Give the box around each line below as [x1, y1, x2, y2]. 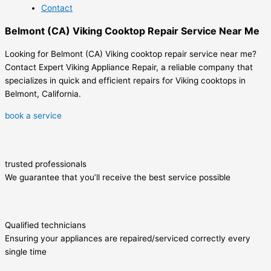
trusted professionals [5, 159, 87, 169]
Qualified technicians [5, 220, 86, 230]
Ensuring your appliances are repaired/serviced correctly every [5, 233, 250, 244]
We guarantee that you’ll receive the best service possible [5, 172, 230, 183]
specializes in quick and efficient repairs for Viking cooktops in [5, 76, 246, 86]
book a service [5, 111, 62, 121]
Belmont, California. [5, 89, 81, 99]
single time [5, 247, 47, 257]
